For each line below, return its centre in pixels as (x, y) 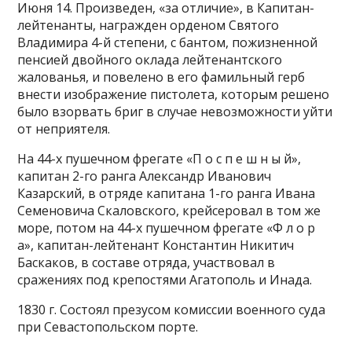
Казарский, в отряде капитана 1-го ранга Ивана (167, 193)
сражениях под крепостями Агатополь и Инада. (165, 280)
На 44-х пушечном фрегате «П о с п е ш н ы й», (159, 159)
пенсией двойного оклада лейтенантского (150, 60)
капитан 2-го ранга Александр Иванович (145, 176)
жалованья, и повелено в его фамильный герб (161, 77)
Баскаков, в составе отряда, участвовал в (147, 262)
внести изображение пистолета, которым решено (174, 94)
